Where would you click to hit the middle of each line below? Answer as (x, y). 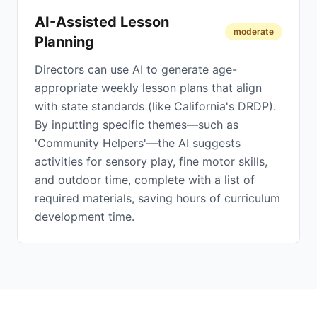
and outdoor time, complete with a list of (145, 180)
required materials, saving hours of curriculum (157, 198)
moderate (254, 31)
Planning (64, 42)
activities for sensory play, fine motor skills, (151, 161)
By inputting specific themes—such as (137, 125)
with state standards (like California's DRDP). (155, 106)
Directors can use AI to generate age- (136, 69)
